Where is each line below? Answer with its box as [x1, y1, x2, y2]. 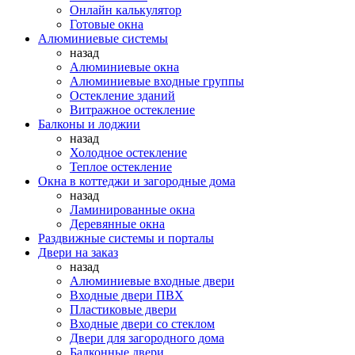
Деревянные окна [70, 216, 165, 231]
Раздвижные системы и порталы [38, 231, 214, 245]
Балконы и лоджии [38, 116, 140, 131]
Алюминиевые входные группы [70, 74, 244, 88]
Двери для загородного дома [70, 330, 224, 345]
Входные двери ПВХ [70, 288, 184, 302]
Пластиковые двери [70, 302, 177, 316]
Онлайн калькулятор [70, 2, 181, 17]
